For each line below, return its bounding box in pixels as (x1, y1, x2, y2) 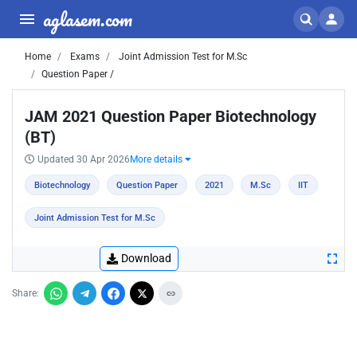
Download (121, 252, 171, 265)
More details (130, 154, 185, 165)
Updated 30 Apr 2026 (37, 154, 130, 165)
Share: (12, 288, 39, 299)
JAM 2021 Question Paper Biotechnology (25, 107, 316, 126)
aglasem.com (43, 3, 132, 34)
